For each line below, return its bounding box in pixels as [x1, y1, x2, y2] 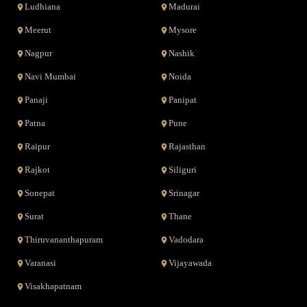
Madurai [169, 2, 200, 12]
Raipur [25, 142, 51, 151]
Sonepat [25, 188, 56, 198]
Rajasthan [169, 142, 206, 151]
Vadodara [169, 235, 204, 245]
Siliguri [169, 165, 197, 175]
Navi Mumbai [25, 72, 77, 82]
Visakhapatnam [25, 282, 82, 291]
